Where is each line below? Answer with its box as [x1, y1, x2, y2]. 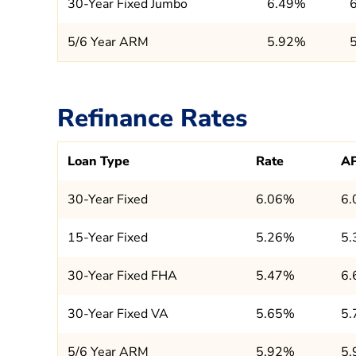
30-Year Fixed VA [68, 304, 168, 323]
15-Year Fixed [68, 228, 148, 246]
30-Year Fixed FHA [68, 266, 177, 284]
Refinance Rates [57, 101, 247, 136]
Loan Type [68, 152, 130, 170]
